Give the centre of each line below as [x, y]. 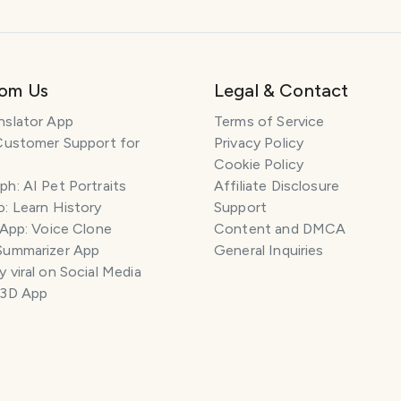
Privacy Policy [259, 143]
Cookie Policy [259, 164]
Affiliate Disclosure [277, 186]
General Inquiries [269, 250]
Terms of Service [269, 121]
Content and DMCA [280, 229]
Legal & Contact [282, 90]
